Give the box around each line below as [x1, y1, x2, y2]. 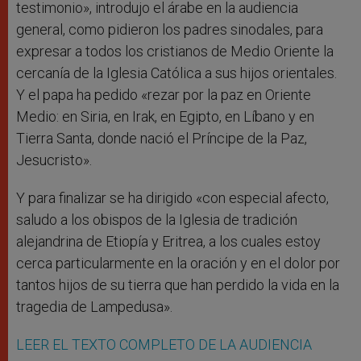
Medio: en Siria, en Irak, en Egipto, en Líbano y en [16, 108, 314, 126]
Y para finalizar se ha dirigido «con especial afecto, [16, 189, 329, 207]
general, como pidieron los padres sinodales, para [16, 21, 323, 39]
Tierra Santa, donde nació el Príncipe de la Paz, [16, 130, 307, 147]
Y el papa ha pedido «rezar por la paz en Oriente [16, 86, 311, 104]
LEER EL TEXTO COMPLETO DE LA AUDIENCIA [16, 336, 312, 354]
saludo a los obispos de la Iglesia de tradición [16, 211, 297, 229]
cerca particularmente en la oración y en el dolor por [16, 255, 340, 272]
